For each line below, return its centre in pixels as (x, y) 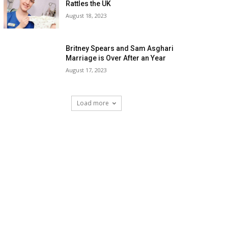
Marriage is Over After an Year (116, 58)
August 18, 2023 (87, 16)
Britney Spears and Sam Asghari (120, 48)
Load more (93, 103)
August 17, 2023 (87, 70)
